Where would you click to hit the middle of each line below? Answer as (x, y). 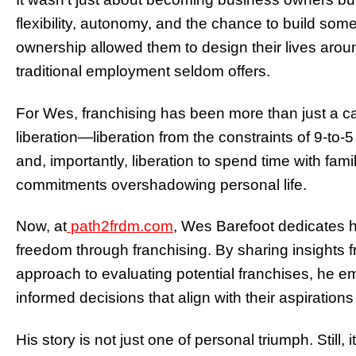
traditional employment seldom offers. (143, 71)
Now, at (41, 226)
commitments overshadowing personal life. (161, 184)
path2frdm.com (122, 226)
